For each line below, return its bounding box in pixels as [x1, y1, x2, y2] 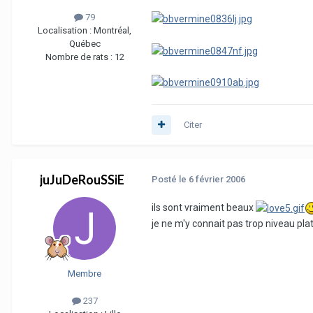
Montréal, [94, 25, 131, 36]
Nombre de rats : [45, 52, 115, 63]
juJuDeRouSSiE [39, 172, 124, 188]
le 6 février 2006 [179, 174, 245, 185]
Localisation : [38, 25, 94, 36]
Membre [68, 268, 101, 279]
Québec [68, 38, 101, 50]
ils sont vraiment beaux [152, 202, 256, 214]
